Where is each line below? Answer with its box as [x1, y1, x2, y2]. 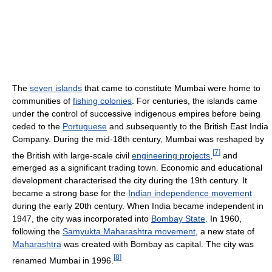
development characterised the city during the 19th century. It [12, 175, 247, 186]
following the [12, 226, 63, 237]
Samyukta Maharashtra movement [63, 226, 195, 237]
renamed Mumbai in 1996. [12, 255, 114, 265]
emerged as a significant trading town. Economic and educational [12, 163, 262, 173]
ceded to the [12, 121, 63, 131]
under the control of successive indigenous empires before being [12, 108, 260, 118]
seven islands [30, 83, 82, 93]
